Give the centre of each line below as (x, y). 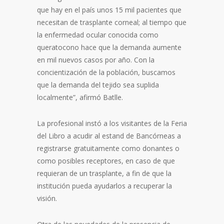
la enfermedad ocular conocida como (98, 35)
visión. (47, 198)
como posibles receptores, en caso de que (106, 161)
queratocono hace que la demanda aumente (109, 47)
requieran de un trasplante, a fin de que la (104, 173)
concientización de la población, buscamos (106, 72)
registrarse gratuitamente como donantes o (108, 148)
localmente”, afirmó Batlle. (80, 97)
